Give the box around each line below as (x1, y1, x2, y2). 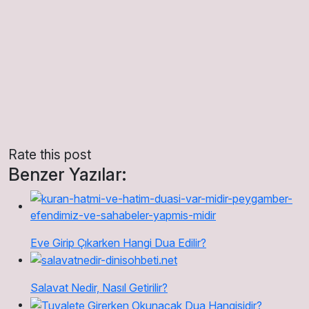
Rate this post (8, 146, 91, 163)
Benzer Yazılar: (8, 163, 126, 185)
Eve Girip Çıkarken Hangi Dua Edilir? (30, 235, 206, 250)
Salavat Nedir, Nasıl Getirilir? (30, 281, 168, 295)
